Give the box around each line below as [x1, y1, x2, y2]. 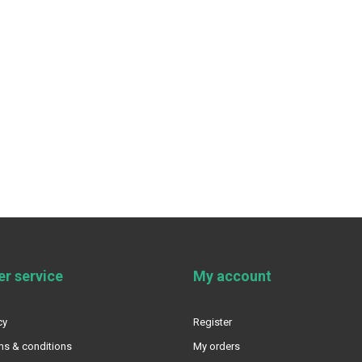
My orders [193, 339, 240, 352]
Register [193, 315, 232, 328]
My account [193, 267, 271, 284]
